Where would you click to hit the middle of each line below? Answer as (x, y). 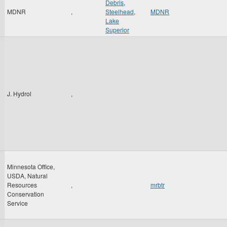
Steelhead (120, 11)
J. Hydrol (19, 93)
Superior (117, 30)
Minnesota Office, (31, 166)
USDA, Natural (27, 176)
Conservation (26, 194)
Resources (22, 185)
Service (17, 203)
